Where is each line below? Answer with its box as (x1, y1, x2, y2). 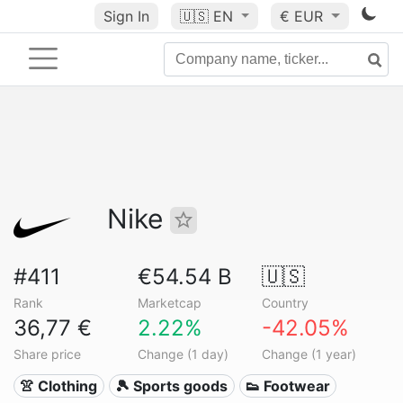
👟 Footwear (245, 377, 330, 395)
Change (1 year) (261, 346, 356, 362)
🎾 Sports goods (115, 377, 228, 395)
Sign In (103, 7, 149, 25)
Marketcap (137, 295, 201, 310)
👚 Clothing (20, 377, 98, 395)
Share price (13, 346, 81, 362)
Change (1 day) (137, 346, 228, 362)
